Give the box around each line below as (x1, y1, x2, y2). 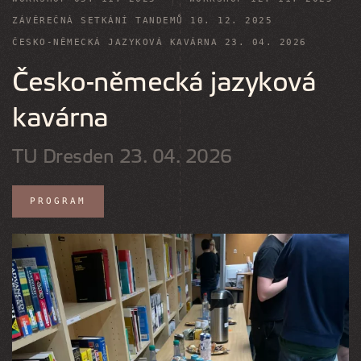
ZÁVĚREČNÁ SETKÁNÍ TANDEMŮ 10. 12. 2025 (12, 15, 272, 26)
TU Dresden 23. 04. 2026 (12, 146, 232, 168)
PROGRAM (30, 196, 86, 206)
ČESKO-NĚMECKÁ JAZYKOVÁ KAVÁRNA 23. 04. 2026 (12, 37, 307, 48)
